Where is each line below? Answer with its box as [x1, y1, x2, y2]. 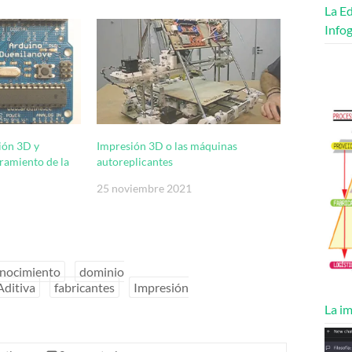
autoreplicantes [97, 154, 174, 168]
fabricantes [54, 279, 115, 295]
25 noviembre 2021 [97, 181, 192, 195]
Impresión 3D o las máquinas [97, 138, 238, 152]
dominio [79, 263, 124, 279]
